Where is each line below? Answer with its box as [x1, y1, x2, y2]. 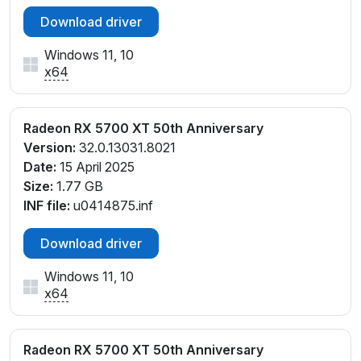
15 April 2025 [56, 159, 135, 176]
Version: [23, 139, 76, 156]
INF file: [23, 197, 70, 214]
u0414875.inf [70, 197, 153, 214]
